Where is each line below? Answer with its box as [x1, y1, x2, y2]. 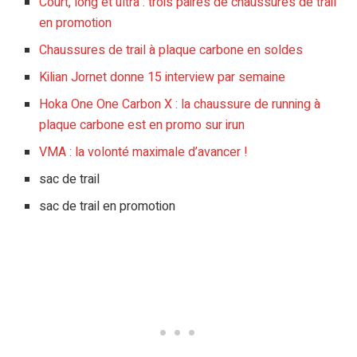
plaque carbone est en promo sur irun [39, 115, 245, 135]
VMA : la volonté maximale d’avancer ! [39, 142, 249, 162]
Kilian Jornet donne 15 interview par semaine [39, 67, 286, 87]
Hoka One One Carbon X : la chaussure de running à [39, 94, 321, 114]
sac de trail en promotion [39, 196, 176, 216]
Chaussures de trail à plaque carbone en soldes [39, 40, 304, 60]
